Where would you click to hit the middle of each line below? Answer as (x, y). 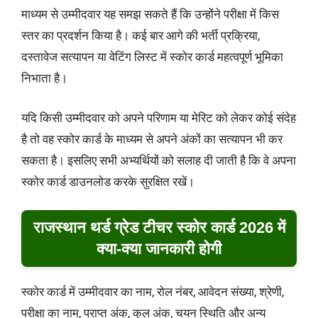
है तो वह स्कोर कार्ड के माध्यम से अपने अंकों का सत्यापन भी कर (152, 139)
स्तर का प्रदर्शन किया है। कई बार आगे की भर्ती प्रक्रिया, (141, 36)
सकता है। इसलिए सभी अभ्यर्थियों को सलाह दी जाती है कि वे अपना (159, 160)
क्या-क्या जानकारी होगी (159, 249)
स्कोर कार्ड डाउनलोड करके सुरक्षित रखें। (108, 181)
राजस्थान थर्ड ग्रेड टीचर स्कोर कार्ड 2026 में (159, 228)
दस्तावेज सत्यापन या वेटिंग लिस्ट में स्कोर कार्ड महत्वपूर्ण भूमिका (152, 57)
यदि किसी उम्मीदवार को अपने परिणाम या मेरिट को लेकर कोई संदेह (159, 117)
